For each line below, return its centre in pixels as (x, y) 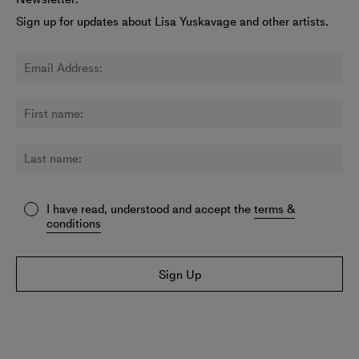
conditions (74, 223)
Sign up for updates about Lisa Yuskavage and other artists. (172, 21)
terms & (274, 209)
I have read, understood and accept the (150, 209)
